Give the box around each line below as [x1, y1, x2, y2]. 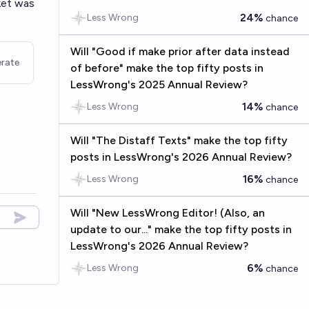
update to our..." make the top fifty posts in [70, 223, 292, 236]
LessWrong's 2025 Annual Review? [70, 78, 248, 91]
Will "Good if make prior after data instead [70, 45, 290, 58]
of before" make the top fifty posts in [70, 61, 263, 74]
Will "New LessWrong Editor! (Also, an [70, 206, 265, 219]
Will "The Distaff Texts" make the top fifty [70, 134, 288, 147]
